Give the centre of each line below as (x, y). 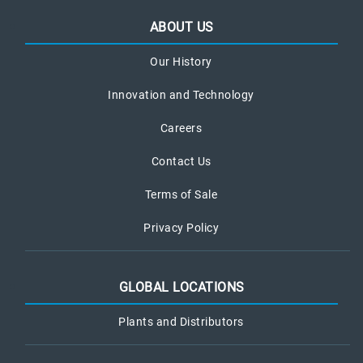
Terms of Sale (181, 194)
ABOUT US (181, 27)
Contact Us (181, 161)
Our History (181, 62)
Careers (181, 128)
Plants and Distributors (181, 322)
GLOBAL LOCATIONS (181, 287)
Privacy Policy (181, 228)
